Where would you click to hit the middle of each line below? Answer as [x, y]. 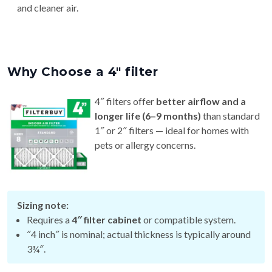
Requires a [49, 220]
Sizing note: [43, 205]
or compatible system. [189, 220]
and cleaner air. [48, 8]
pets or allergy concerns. [145, 145]
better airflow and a [201, 101]
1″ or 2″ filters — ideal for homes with [172, 131]
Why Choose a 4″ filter [83, 72]
